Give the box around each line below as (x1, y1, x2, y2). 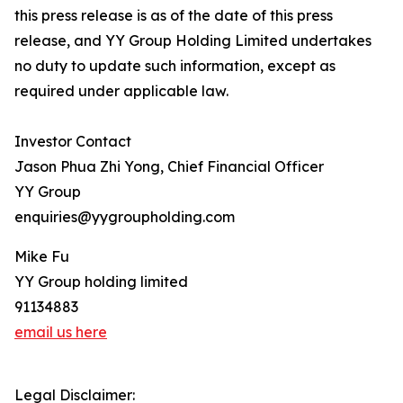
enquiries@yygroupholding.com (14, 208, 235, 227)
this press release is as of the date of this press (14, 6, 333, 25)
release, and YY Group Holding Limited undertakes (14, 31, 372, 50)
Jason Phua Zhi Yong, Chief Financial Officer (14, 157, 324, 176)
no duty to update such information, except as (14, 57, 336, 76)
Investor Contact (14, 132, 131, 151)
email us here (14, 323, 107, 342)
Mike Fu (14, 247, 69, 266)
